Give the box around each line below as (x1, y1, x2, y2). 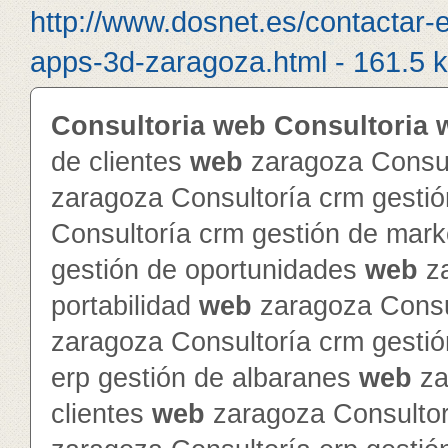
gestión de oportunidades (51, 255, 365, 285)
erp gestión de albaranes (51, 363, 359, 393)
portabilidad (51, 291, 199, 321)
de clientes (51, 147, 190, 177)
